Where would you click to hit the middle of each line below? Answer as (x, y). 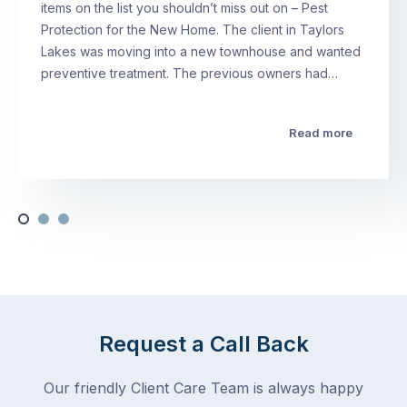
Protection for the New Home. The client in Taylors (193, 30)
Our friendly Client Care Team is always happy (203, 388)
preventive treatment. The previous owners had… (189, 74)
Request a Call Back (203, 344)
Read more (321, 133)
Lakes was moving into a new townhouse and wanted (201, 52)
